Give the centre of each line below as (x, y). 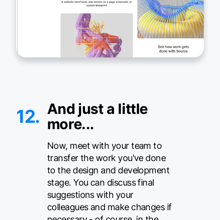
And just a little (97, 109)
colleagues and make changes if (109, 207)
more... (70, 124)
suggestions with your (90, 195)
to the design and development (108, 170)
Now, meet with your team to (104, 146)
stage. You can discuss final (100, 183)
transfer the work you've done (106, 158)
